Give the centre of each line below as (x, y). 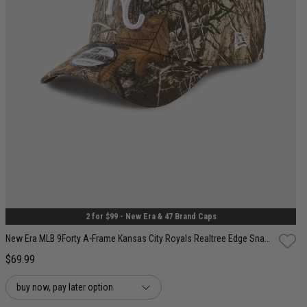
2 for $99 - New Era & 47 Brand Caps (151, 217)
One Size (151, 178)
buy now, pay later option (65, 287)
